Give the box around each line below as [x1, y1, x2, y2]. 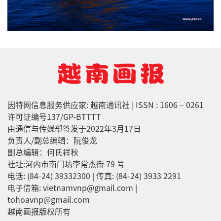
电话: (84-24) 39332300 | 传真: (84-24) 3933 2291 [7, 170, 181, 182]
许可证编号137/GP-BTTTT [7, 110, 101, 123]
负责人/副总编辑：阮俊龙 [7, 134, 97, 147]
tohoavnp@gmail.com [7, 193, 90, 206]
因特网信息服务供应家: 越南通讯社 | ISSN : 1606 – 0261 [7, 99, 204, 111]
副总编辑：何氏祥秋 [7, 146, 78, 158]
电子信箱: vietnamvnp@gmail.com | [7, 182, 137, 194]
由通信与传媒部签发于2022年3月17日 [7, 122, 141, 135]
